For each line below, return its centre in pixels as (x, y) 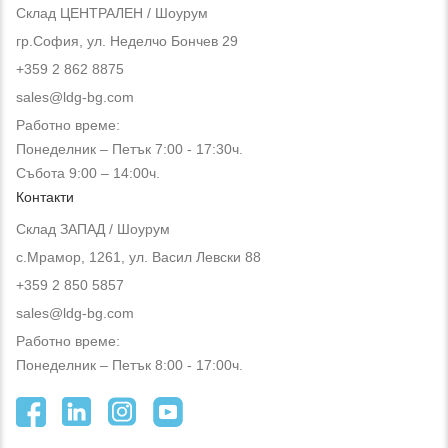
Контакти (45, 196)
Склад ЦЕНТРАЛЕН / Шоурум (112, 12)
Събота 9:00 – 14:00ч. (88, 172)
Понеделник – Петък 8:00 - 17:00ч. (129, 364)
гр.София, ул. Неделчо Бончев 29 (127, 40)
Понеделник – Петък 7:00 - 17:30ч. (129, 148)
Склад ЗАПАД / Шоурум (93, 228)
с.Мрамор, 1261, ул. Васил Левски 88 (138, 256)
